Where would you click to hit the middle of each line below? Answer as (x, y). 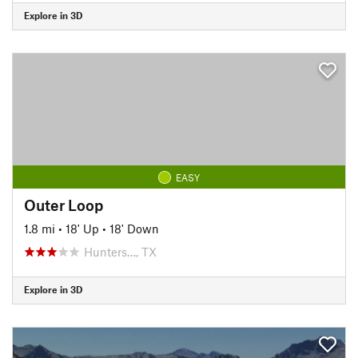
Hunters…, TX (120, 251)
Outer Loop (64, 205)
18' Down (134, 228)
